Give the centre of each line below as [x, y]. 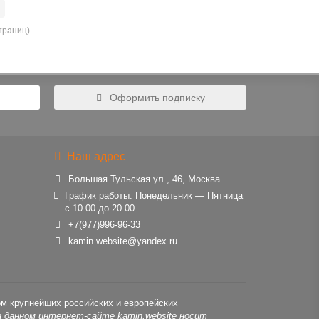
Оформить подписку [157, 98]
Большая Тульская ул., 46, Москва [144, 179]
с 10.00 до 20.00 [100, 208]
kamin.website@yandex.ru [122, 241]
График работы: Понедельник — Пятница [154, 195]
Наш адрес [96, 156]
